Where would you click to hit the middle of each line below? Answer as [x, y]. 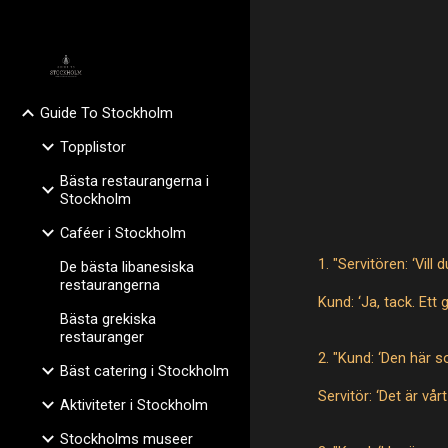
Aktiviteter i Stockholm [134, 405]
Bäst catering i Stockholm [144, 371]
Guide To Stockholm [106, 113]
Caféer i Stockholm [123, 233]
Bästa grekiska [108, 319]
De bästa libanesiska [127, 267]
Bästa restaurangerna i [134, 181]
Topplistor [93, 147]
